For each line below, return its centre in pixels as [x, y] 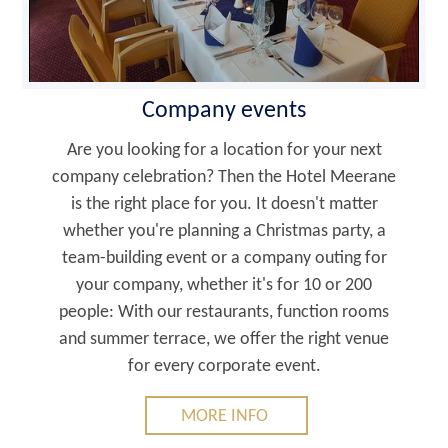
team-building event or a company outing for [224, 259]
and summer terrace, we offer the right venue [224, 340]
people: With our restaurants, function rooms [224, 313]
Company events [224, 111]
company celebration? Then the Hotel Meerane [224, 178]
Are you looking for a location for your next [224, 151]
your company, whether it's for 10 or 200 [224, 286]
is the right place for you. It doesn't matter [224, 205]
